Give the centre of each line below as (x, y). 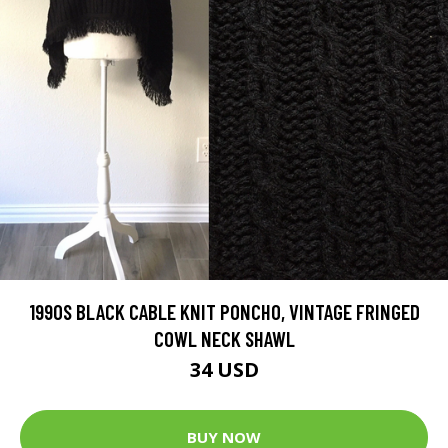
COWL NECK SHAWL (224, 338)
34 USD (224, 369)
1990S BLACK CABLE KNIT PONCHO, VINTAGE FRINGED (224, 311)
